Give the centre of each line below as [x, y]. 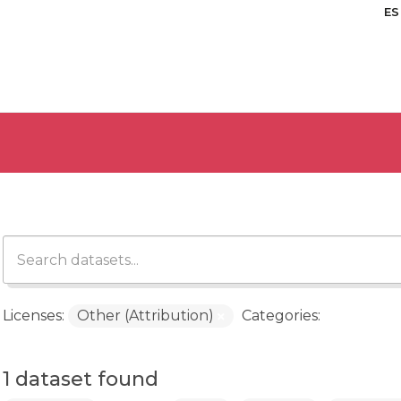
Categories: [281, 316]
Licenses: [33, 316]
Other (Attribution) [147, 316]
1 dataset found [80, 379]
